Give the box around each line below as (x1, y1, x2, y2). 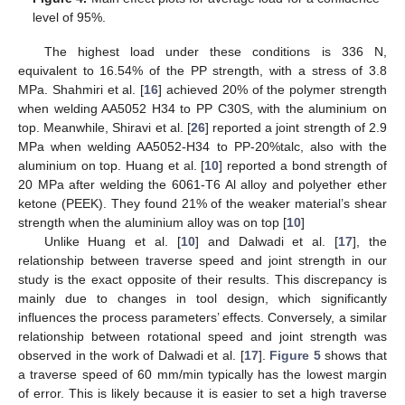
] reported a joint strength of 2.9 (204, 120, 388, 135)
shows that (320, 348, 388, 363)
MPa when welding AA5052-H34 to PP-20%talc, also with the (18, 139, 387, 154)
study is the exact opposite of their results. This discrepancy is (18, 272, 387, 287)
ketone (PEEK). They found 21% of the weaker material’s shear (18, 196, 387, 211)
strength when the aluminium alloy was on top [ (18, 215, 287, 230)
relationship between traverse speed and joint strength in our (18, 253, 387, 268)
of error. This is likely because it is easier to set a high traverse (18, 386, 387, 400)
